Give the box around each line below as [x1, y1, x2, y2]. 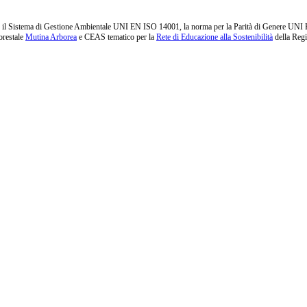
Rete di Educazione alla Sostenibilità [156, 32, 273, 42]
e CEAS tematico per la [77, 32, 156, 42]
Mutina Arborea [25, 32, 77, 42]
